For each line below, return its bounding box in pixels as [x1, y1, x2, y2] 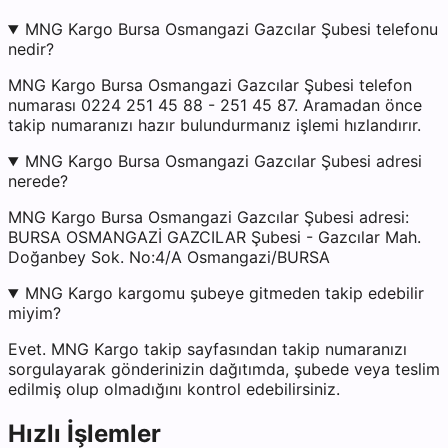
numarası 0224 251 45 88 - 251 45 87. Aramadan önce [8, 95, 422, 116]
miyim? [8, 303, 61, 324]
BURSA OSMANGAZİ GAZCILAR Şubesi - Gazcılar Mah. [8, 227, 421, 248]
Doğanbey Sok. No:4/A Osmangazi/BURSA [8, 247, 330, 268]
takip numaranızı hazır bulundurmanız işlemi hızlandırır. [8, 115, 421, 136]
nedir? [8, 39, 54, 60]
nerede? [8, 171, 68, 192]
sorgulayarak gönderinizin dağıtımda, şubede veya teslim [8, 359, 440, 380]
